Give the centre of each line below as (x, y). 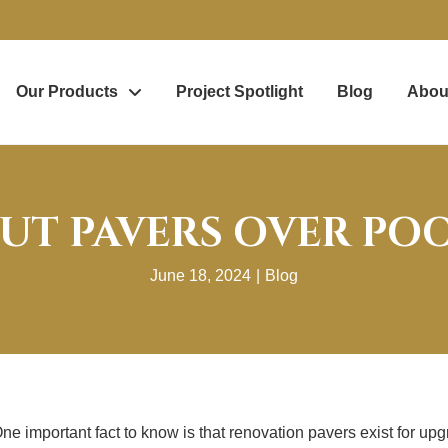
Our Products (66, 92)
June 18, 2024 (200, 275)
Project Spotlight (239, 92)
